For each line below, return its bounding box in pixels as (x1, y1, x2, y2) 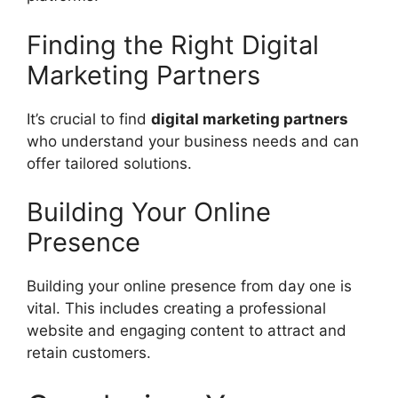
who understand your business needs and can (27, 131, 359, 150)
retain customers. (27, 344, 151, 362)
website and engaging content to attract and (27, 322, 346, 339)
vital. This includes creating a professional (27, 299, 326, 317)
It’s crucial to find (27, 109, 151, 128)
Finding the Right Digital (27, 28, 319, 60)
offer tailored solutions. (27, 154, 192, 172)
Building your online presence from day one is (27, 277, 352, 295)
